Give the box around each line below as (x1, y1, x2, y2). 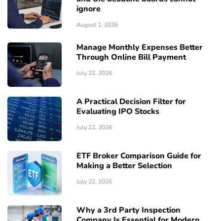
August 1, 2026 (76, 21, 118, 29)
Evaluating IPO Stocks (76, 106, 159, 117)
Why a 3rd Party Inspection (76, 205, 181, 216)
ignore (76, 3, 101, 15)
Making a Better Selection (76, 160, 172, 172)
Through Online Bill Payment (76, 52, 186, 63)
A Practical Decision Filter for (76, 96, 186, 108)
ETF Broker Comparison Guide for (76, 150, 201, 162)
